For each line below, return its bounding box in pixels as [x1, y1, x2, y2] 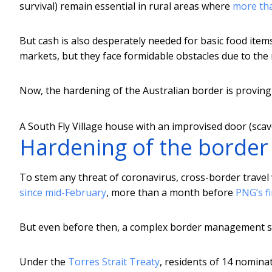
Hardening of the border [19, 132, 268, 162]
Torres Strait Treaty [68, 254, 160, 268]
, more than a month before [106, 185, 236, 199]
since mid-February [19, 185, 106, 199]
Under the [19, 254, 68, 268]
